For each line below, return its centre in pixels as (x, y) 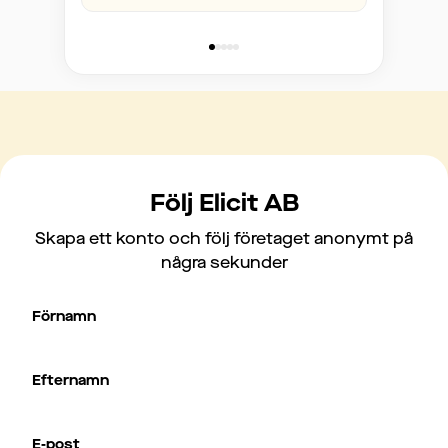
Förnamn (64, 316)
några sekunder (224, 262)
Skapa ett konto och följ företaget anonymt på (224, 238)
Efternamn (70, 380)
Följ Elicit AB (224, 203)
